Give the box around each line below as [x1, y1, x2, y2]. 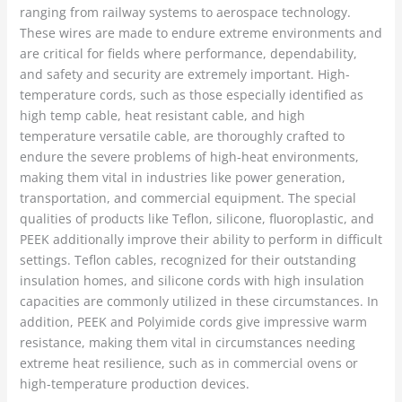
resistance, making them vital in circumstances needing [19, 334, 355, 352]
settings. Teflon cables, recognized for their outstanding [19, 251, 356, 269]
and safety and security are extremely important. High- [19, 66, 350, 83]
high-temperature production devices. [19, 375, 249, 393]
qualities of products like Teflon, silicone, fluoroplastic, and [19, 210, 374, 228]
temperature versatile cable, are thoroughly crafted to [19, 127, 345, 145]
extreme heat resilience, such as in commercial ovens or [19, 354, 358, 372]
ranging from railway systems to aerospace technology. [19, 4, 351, 22]
